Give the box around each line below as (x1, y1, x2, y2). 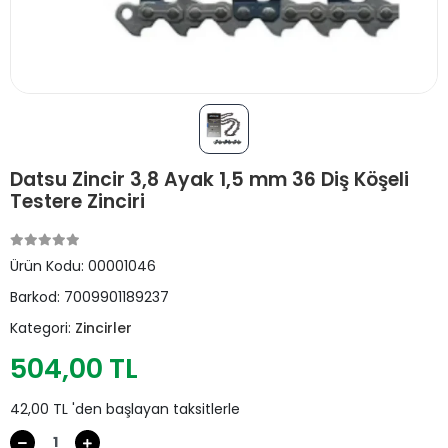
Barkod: (10, 287, 64, 307)
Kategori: (10, 318, 75, 338)
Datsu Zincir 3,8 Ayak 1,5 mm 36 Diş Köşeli (10, 166, 409, 193)
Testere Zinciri (10, 188, 145, 215)
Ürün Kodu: (10, 256, 88, 276)
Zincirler (75, 318, 132, 338)
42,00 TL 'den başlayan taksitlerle (10, 399, 240, 419)
